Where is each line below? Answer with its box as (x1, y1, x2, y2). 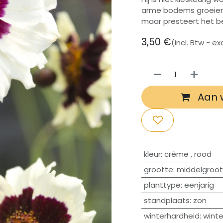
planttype (143, 179, 181, 190)
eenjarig (184, 179, 214, 190)
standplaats (143, 195, 190, 206)
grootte (143, 164, 173, 175)
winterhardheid (143, 210, 200, 221)
